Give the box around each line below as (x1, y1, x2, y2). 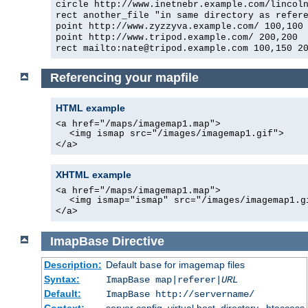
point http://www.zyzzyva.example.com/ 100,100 (56, 21, 303, 32)
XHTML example (56, 168, 131, 180)
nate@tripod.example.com (122, 43, 248, 54)
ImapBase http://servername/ (105, 289, 254, 300)
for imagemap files (161, 259, 245, 271)
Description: (43, 259, 102, 271)
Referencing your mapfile (49, 71, 199, 85)
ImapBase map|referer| (105, 274, 221, 286)
